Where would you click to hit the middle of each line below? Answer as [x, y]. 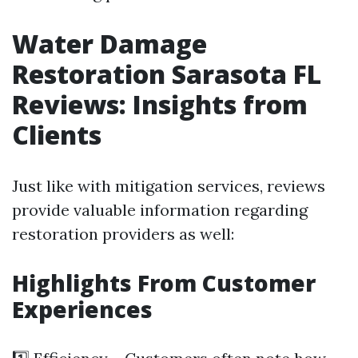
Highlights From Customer [164, 283]
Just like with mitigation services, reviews [169, 186]
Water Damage [109, 44]
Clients [57, 135]
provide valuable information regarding [160, 210]
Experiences [82, 309]
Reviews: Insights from [160, 104]
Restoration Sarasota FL [167, 74]
